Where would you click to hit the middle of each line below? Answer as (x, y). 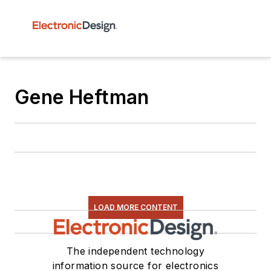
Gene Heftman (82, 97)
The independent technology (135, 251)
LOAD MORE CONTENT (135, 207)
